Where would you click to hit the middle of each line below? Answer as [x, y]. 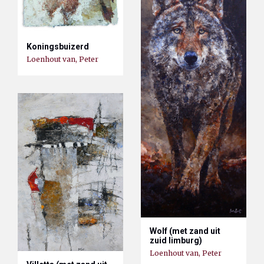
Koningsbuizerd [58, 46]
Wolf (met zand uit [185, 231]
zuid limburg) [176, 240]
